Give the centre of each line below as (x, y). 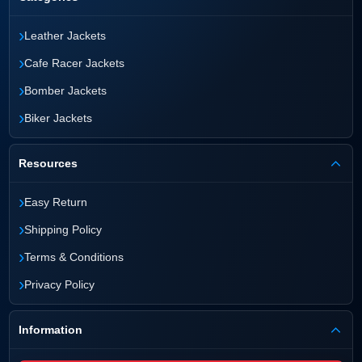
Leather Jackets (65, 36)
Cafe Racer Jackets (74, 63)
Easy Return (56, 202)
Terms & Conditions (74, 257)
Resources (48, 164)
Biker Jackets (58, 118)
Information (51, 330)
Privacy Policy (59, 285)
